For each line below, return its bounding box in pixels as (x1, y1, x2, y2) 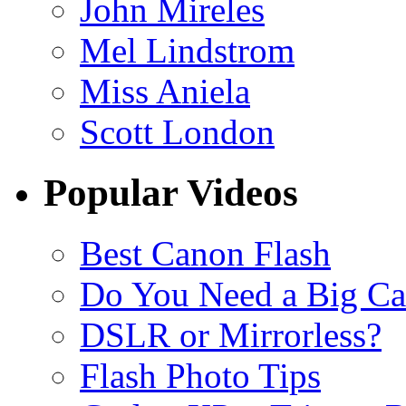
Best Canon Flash (80, 234, 331, 274)
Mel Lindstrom (80, 31, 295, 71)
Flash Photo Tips (80, 356, 321, 396)
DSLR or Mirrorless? (80, 315, 382, 355)
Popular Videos (43, 171, 298, 215)
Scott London (80, 112, 275, 152)
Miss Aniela (80, 72, 250, 111)
